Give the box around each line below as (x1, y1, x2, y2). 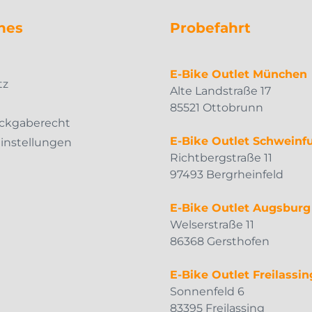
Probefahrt (170, 19, 251, 36)
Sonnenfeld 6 (170, 284, 244, 298)
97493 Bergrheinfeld (170, 167, 283, 181)
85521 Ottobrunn (170, 100, 263, 114)
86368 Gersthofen (170, 234, 270, 248)
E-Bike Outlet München (170, 67, 307, 81)
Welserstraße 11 (170, 217, 254, 231)
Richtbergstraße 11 (170, 150, 272, 164)
